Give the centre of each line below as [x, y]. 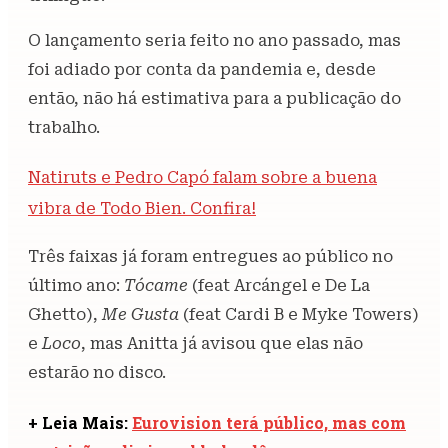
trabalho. [64, 128]
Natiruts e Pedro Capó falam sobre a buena [202, 178]
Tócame [158, 285]
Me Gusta [140, 314]
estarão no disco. [97, 372]
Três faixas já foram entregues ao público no [210, 256]
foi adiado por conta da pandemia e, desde [202, 70]
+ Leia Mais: [80, 423]
